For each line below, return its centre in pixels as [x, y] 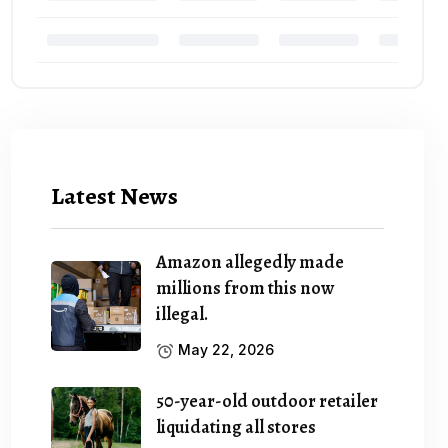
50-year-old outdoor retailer [267, 400]
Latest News [115, 195]
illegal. [182, 313]
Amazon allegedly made [250, 261]
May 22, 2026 [224, 349]
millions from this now [245, 287]
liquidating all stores [236, 426]
